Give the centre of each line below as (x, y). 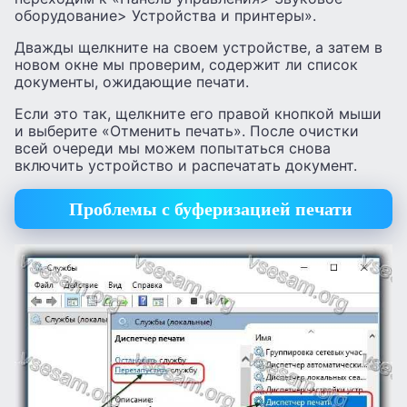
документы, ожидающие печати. (132, 81)
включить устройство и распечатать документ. (186, 165)
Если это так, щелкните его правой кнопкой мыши (198, 113)
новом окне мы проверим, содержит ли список (186, 64)
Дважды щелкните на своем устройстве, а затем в (199, 47)
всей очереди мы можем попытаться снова (173, 148)
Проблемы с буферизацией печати (210, 209)
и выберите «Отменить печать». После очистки (187, 130)
